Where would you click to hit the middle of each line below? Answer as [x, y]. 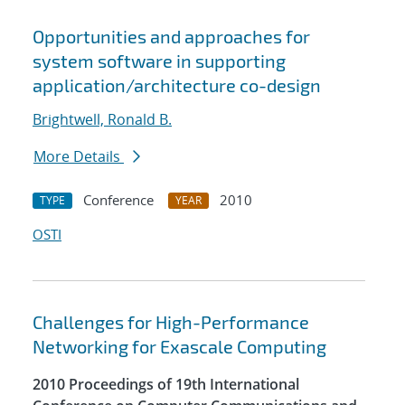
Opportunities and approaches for [171, 37]
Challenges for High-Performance [171, 322]
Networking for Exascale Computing [179, 347]
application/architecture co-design [177, 85]
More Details [79, 157]
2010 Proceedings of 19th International [166, 385]
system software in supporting [159, 61]
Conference [118, 200]
